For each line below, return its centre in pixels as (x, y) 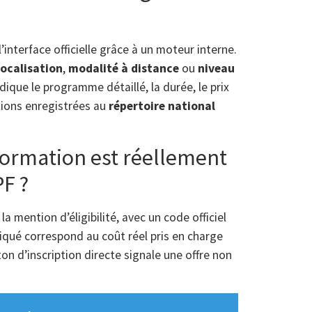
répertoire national (162, 106)
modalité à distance (124, 68)
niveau (216, 68)
